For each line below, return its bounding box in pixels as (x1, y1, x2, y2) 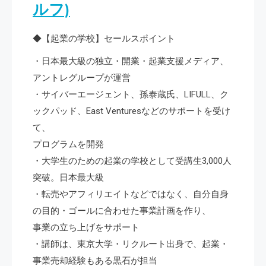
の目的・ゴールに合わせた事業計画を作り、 (33, 205, 211, 216)
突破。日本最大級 (33, 172, 104, 183)
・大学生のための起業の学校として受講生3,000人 (33, 155, 232, 166)
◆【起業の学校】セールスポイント (33, 33, 175, 44)
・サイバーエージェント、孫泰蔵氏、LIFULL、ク (33, 88, 229, 100)
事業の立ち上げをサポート (33, 221, 140, 233)
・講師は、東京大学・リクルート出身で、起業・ (33, 238, 229, 249)
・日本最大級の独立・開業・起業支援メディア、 (33, 55, 229, 66)
